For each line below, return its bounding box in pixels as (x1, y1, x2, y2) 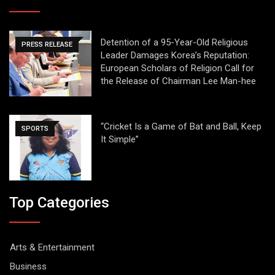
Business (10, 261, 47, 273)
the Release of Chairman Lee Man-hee (100, 75, 256, 87)
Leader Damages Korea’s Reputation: (100, 49, 249, 61)
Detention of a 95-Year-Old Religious (100, 36, 248, 48)
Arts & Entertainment (10, 242, 95, 254)
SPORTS (21, 124, 48, 133)
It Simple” (100, 133, 139, 145)
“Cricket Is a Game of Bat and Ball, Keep (100, 120, 261, 132)
